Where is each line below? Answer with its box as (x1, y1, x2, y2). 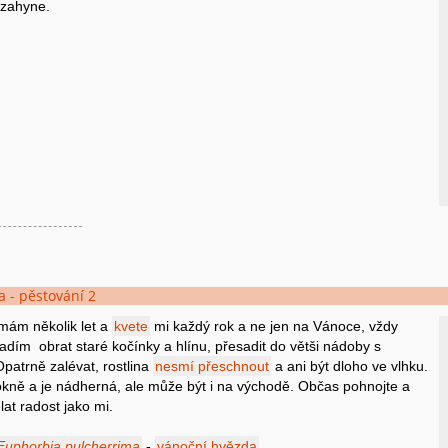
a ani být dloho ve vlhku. (271, 358, 429, 375)
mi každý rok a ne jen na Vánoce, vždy (150, 318, 399, 335)
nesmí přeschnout (155, 358, 270, 375)
